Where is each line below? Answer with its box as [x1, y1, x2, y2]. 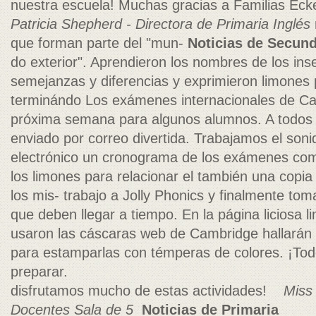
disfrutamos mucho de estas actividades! [11, 283, 284, 298]
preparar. [11, 264, 68, 279]
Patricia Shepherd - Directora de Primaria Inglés [11, 16, 310, 32]
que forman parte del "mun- [11, 35, 188, 51]
